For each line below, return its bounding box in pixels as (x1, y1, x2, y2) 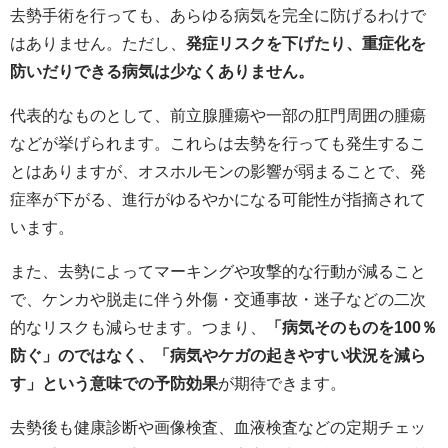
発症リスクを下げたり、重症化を (186, 34, 426, 51)
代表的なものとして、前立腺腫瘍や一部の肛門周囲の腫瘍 (10, 106, 426, 123)
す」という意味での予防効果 (10, 374, 218, 391)
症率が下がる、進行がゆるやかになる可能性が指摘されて (10, 190, 426, 207)
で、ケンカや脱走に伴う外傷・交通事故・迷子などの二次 (10, 290, 426, 307)
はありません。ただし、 (10, 34, 186, 51)
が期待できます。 (218, 374, 346, 391)
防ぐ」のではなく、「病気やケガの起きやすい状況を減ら (10, 346, 426, 363)
